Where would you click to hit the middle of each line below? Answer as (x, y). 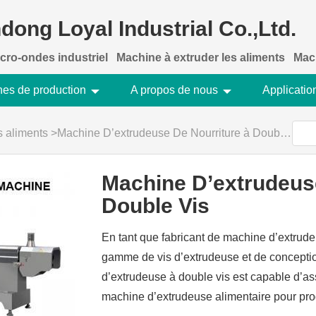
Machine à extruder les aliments (201, 57)
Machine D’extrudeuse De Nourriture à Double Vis (169, 133)
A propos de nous (174, 90)
